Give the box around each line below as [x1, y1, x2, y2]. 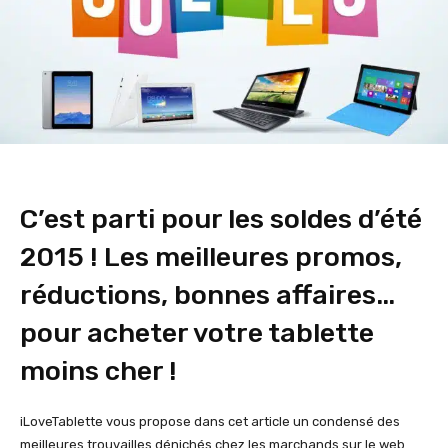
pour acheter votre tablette [20, 317, 374, 350]
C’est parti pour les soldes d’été [20, 203, 422, 236]
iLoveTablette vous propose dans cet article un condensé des [20, 414, 400, 430]
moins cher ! [20, 355, 177, 388]
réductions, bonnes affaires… [20, 279, 395, 312]
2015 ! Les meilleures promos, [20, 241, 402, 274]
